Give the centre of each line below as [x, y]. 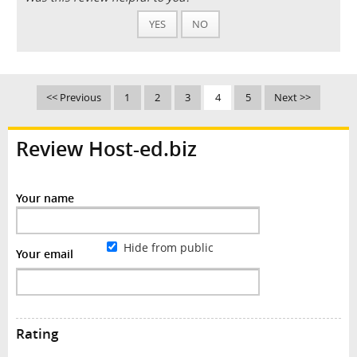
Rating [37, 333]
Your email [44, 253]
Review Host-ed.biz [106, 148]
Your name [45, 198]
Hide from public [167, 247]
